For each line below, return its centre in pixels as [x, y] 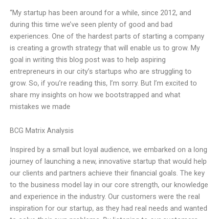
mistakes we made [40, 106]
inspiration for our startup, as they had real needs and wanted [109, 208]
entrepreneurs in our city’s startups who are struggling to [101, 71]
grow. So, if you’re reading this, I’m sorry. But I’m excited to [103, 83]
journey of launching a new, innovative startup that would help [108, 161]
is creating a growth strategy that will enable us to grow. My [105, 48]
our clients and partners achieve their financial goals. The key [107, 173]
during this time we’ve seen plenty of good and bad [91, 24]
